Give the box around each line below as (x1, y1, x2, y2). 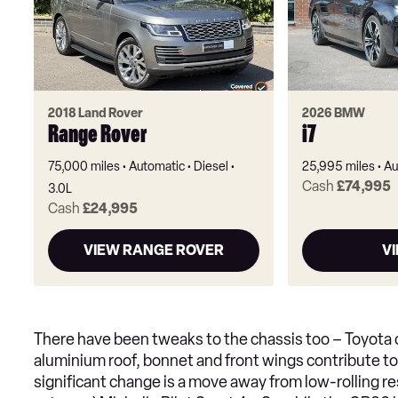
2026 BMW (301, 106, 365, 122)
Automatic (129, 159, 185, 175)
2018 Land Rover (48, 106, 143, 122)
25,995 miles (301, 159, 375, 175)
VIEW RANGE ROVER (83, 242, 224, 259)
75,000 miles (48, 159, 120, 175)
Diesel (194, 159, 228, 175)
